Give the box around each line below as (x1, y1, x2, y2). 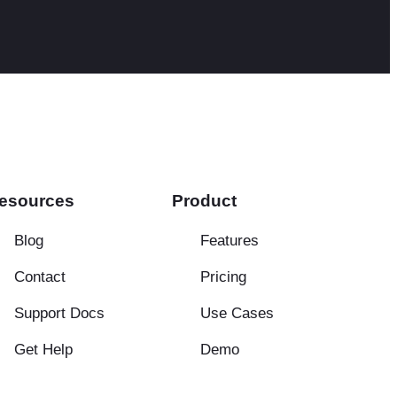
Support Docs (14, 304, 105, 322)
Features (200, 231, 259, 249)
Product (172, 191, 237, 211)
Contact (14, 268, 66, 285)
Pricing (200, 268, 246, 285)
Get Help (14, 340, 73, 358)
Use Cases (200, 304, 274, 322)
